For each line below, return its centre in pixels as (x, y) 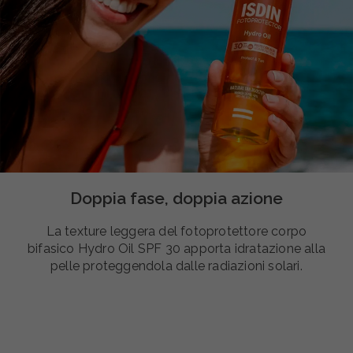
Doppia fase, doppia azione (176, 198)
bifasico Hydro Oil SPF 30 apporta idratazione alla (176, 248)
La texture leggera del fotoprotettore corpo (176, 231)
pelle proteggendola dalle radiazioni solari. (176, 266)
